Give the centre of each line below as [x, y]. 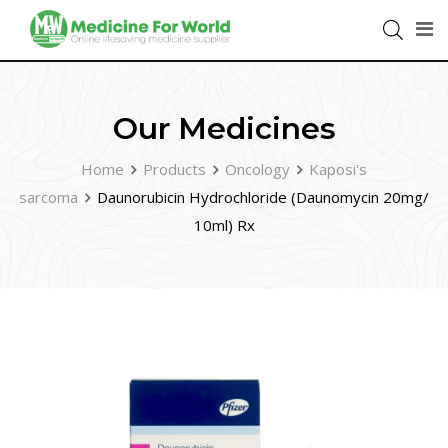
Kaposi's [338, 169]
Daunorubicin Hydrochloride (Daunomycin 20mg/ [263, 197]
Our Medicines [224, 128]
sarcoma [48, 197]
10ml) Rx [224, 225]
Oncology [257, 169]
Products [174, 169]
